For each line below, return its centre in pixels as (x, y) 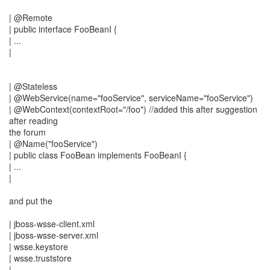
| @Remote (31, 17)
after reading (33, 121)
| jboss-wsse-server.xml (54, 235)
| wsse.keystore (39, 246)
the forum (27, 132)
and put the (31, 201)
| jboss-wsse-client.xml (52, 224)
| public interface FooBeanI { (63, 29)
